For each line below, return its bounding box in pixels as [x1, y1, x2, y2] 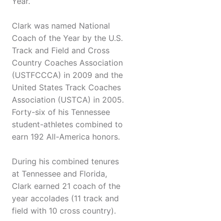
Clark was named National [12, 21, 110, 31]
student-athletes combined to [12, 119, 123, 130]
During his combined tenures [12, 156, 119, 167]
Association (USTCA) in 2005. [12, 95, 124, 105]
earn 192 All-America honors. [12, 132, 120, 142]
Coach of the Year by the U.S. [12, 33, 123, 43]
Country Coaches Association [12, 58, 123, 68]
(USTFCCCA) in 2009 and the [12, 70, 123, 80]
